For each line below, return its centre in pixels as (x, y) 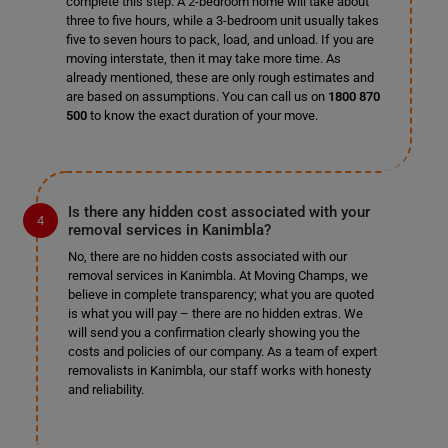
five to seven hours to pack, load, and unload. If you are (219, 39)
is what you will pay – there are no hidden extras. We (215, 313)
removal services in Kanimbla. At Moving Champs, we (217, 275)
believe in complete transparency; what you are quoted (220, 294)
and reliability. (105, 389)
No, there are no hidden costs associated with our (207, 256)
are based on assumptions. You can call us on (196, 96)
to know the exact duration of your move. (202, 115)
